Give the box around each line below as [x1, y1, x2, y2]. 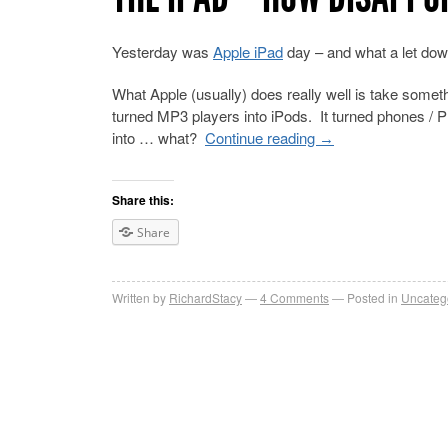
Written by [112, 288, 166, 306]
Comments [267, 288, 329, 306]
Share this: [112, 191, 174, 209]
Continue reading [205, 127, 319, 148]
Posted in [347, 288, 398, 306]
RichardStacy [169, 288, 242, 306]
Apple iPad [213, 41, 283, 62]
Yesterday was [112, 41, 213, 62]
